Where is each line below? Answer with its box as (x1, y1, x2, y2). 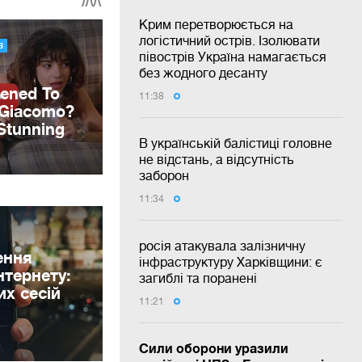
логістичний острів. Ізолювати (139, 32, 320, 48)
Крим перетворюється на (139, 16, 293, 32)
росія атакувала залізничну (139, 238, 305, 253)
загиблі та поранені (139, 270, 257, 285)
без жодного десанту (139, 65, 267, 80)
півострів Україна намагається (139, 48, 326, 64)
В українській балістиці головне (139, 135, 332, 150)
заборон (139, 167, 189, 183)
